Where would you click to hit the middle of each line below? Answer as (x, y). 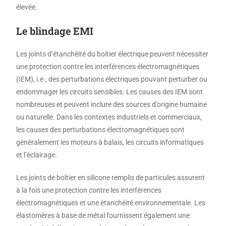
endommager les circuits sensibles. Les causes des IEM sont (110, 92)
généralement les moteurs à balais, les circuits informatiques (110, 142)
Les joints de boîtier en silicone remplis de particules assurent (111, 178)
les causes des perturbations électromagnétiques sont (101, 130)
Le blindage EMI (55, 31)
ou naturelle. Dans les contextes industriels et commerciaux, (109, 117)
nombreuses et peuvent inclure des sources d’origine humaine (112, 104)
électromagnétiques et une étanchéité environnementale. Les (111, 203)
